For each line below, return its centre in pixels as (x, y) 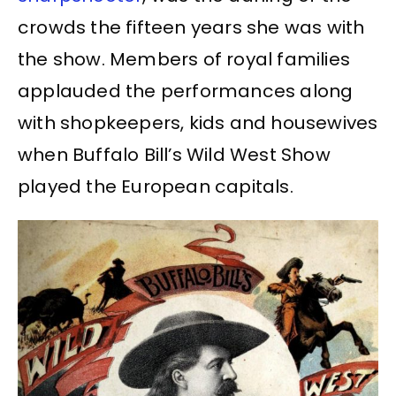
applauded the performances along (186, 91)
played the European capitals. (156, 186)
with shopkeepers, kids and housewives (198, 122)
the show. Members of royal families (184, 59)
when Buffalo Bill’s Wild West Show (174, 154)
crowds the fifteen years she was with (191, 27)
